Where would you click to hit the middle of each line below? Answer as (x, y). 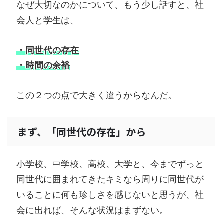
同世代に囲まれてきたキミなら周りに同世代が (110, 179)
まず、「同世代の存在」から (82, 131)
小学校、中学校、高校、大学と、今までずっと (110, 164)
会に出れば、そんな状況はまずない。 (92, 210)
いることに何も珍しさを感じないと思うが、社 (110, 194)
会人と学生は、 (48, 20)
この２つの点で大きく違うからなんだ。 (97, 95)
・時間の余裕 (43, 65)
